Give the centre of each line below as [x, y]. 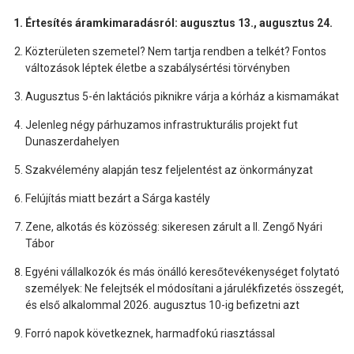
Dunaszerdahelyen [72, 141]
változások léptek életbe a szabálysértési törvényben [158, 68]
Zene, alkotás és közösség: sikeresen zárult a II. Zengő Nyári [174, 226]
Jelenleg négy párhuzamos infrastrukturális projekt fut [162, 124]
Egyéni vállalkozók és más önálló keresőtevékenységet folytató [183, 271]
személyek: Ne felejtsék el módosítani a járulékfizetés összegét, [185, 288]
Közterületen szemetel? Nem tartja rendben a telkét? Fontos [176, 51]
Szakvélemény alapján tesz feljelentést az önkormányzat [169, 169]
